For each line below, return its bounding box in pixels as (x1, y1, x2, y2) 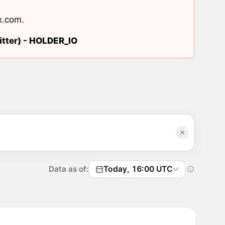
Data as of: (49, 164, 89, 174)
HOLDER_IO (29, 36, 77, 46)
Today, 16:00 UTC (103, 164, 173, 174)
